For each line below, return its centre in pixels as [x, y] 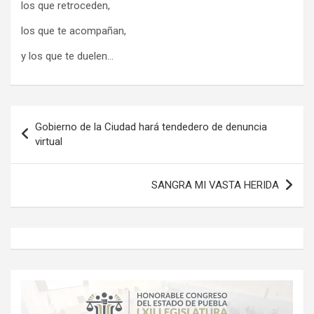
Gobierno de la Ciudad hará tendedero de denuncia [151, 127]
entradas [46, 161]
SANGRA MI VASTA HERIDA [215, 185]
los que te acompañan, [74, 31]
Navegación [56, 116]
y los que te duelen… [67, 56]
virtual [49, 142]
